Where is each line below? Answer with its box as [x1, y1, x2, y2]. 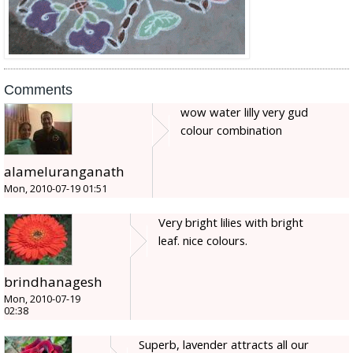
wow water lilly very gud [180, 104, 308, 121]
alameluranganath [4, 162, 124, 181]
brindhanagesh [4, 273, 102, 292]
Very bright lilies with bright [158, 214, 303, 231]
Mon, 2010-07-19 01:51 [4, 182, 107, 196]
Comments [4, 82, 72, 98]
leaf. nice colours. [158, 232, 247, 249]
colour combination [180, 122, 282, 139]
